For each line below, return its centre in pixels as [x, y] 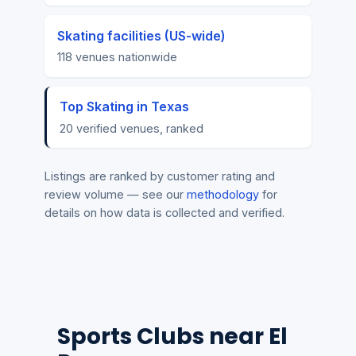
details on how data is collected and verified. [164, 213]
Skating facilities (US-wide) [141, 35]
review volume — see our [116, 195]
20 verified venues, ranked [132, 128]
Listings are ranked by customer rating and [160, 176]
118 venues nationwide [117, 57]
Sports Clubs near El [172, 337]
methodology [223, 195]
